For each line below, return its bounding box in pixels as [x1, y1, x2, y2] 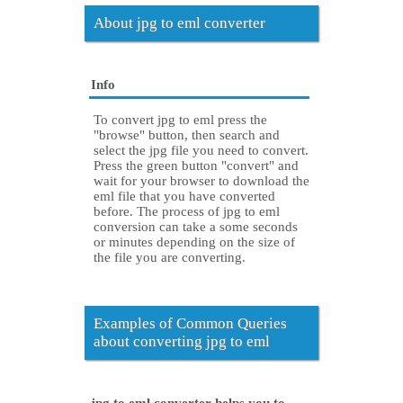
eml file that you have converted [94, 189, 275, 204]
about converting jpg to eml [94, 333, 270, 351]
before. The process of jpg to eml [94, 204, 280, 219]
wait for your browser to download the [94, 174, 309, 189]
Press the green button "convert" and [94, 158, 299, 174]
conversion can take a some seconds [94, 219, 298, 235]
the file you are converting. [94, 250, 246, 265]
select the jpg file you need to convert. [94, 143, 309, 158]
